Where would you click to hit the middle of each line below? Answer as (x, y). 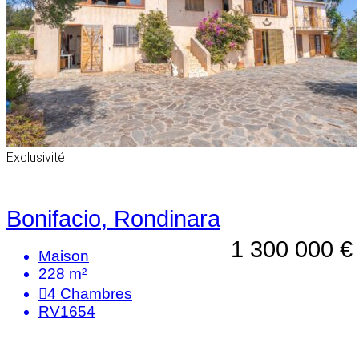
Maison (64, 256)
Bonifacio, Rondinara (113, 219)
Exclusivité (36, 157)
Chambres (96, 294)
